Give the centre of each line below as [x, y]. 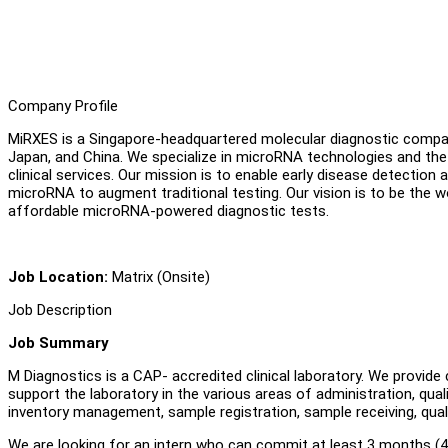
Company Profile [63, 105]
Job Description [60, 309]
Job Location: [60, 276]
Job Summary [58, 342]
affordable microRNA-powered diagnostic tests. [168, 210]
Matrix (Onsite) [161, 276]
